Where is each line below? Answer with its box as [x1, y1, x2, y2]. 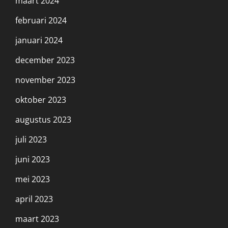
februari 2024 [15, 14, 67, 26]
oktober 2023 [15, 94, 66, 105]
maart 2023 [15, 213, 59, 224]
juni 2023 [15, 153, 50, 165]
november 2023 [15, 74, 75, 85]
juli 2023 [15, 133, 47, 145]
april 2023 [15, 193, 53, 205]
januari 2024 [15, 34, 63, 46]
